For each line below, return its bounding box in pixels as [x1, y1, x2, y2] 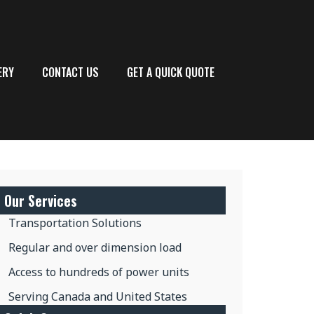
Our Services [4, 190, 77, 211]
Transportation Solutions [8, 215, 142, 231]
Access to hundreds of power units [8, 264, 190, 280]
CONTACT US [41, 64, 99, 81]
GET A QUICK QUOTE [126, 64, 214, 81]
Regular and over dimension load [8, 240, 182, 255]
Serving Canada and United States [8, 289, 188, 304]
